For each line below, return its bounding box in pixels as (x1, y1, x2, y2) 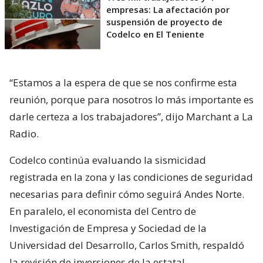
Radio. (9, 127, 39, 141)
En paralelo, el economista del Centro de (9, 204, 196, 218)
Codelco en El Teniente (106, 28, 204, 41)
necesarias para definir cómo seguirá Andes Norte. (9, 187, 244, 201)
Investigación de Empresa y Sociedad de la (9, 221, 207, 235)
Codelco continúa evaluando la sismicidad (9, 153, 206, 167)
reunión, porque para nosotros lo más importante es (9, 93, 254, 107)
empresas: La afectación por (106, 4, 230, 16)
